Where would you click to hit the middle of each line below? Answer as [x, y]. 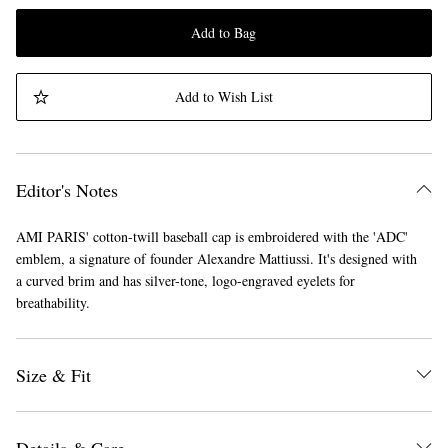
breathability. [53, 303]
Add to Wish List [223, 97]
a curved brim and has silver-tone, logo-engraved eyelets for [185, 281]
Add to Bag [224, 33]
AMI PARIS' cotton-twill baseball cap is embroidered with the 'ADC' [212, 237]
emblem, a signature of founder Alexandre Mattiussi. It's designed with [216, 259]
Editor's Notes [67, 190]
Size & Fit [53, 375]
